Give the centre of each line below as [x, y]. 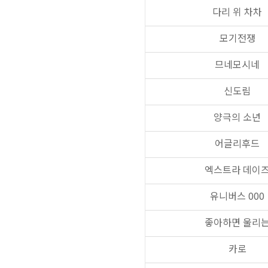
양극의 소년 [237, 117]
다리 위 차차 [237, 11]
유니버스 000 [237, 196]
